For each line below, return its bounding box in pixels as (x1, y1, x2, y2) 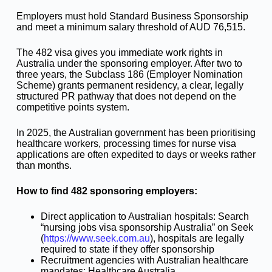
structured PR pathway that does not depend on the (16, 91, 236, 102)
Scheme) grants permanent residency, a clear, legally (16, 80, 243, 91)
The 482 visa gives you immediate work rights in (16, 47, 223, 58)
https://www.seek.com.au (43, 233, 150, 244)
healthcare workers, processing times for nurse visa (16, 138, 236, 149)
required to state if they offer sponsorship (40, 244, 214, 255)
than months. (16, 160, 72, 171)
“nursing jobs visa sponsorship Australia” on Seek (40, 222, 253, 233)
